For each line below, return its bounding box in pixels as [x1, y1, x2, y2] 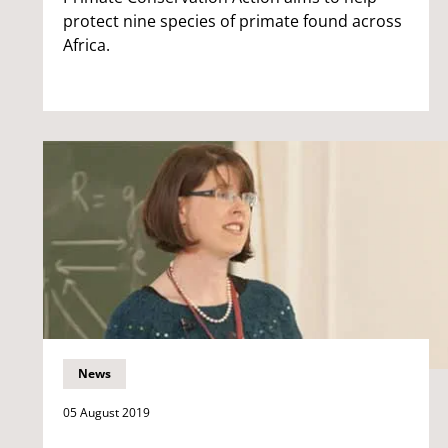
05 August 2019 [63, 403, 150, 421]
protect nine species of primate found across [63, 9, 402, 32]
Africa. [63, 33, 110, 56]
